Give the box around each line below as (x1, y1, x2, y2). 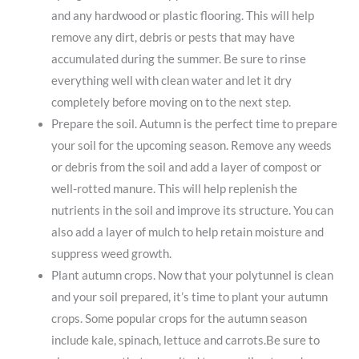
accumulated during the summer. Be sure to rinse (50, 52, 306, 66)
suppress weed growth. (50, 247, 171, 260)
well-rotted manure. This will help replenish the (50, 182, 297, 196)
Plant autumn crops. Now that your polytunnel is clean (50, 268, 333, 282)
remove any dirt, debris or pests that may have (50, 30, 295, 44)
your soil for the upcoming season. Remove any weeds (50, 139, 332, 152)
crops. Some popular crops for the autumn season (50, 312, 307, 325)
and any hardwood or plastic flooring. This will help (50, 9, 314, 22)
